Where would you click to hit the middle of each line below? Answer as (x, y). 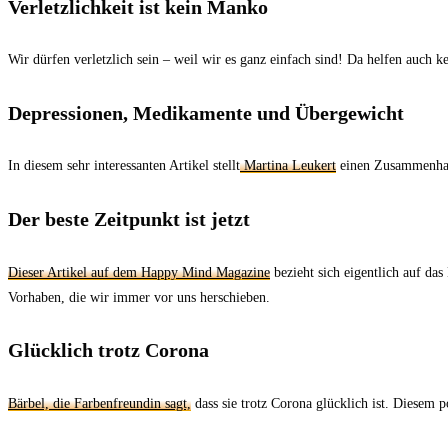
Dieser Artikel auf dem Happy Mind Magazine (139, 272)
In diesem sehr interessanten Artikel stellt (124, 166)
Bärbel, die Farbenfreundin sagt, (99, 403)
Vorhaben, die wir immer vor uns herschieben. (139, 297)
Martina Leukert (288, 166)
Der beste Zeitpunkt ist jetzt (129, 219)
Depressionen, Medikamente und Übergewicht (206, 112)
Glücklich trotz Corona (108, 350)
